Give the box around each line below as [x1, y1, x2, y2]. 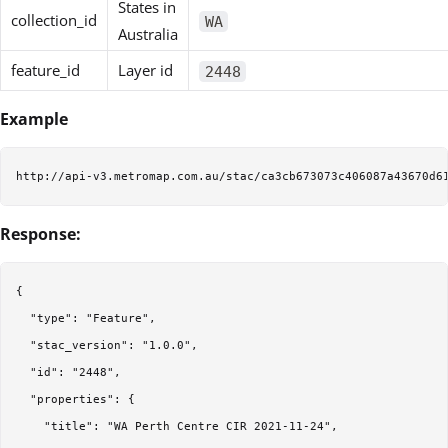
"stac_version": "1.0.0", [16, 339, 198, 353]
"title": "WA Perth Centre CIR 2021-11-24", [16, 420, 338, 434]
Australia [118, 24, 178, 45]
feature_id [11, 60, 80, 81]
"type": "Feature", [16, 312, 156, 326]
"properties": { [16, 393, 135, 407]
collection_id [11, 10, 97, 31]
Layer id [118, 60, 173, 81]
